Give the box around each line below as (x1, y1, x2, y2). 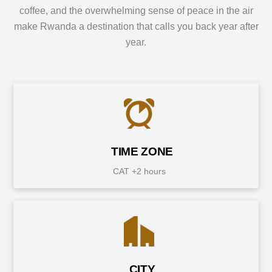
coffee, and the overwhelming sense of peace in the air (19, 5, 253, 16)
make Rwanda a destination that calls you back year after (13, 21, 259, 32)
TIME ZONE (111, 144, 173, 158)
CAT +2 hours (112, 166, 166, 176)
